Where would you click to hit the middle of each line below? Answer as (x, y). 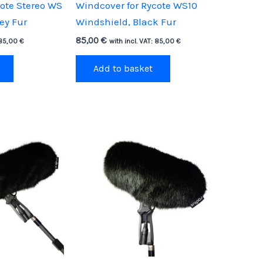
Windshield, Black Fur (126, 22)
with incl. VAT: (131, 41)
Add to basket (123, 69)
